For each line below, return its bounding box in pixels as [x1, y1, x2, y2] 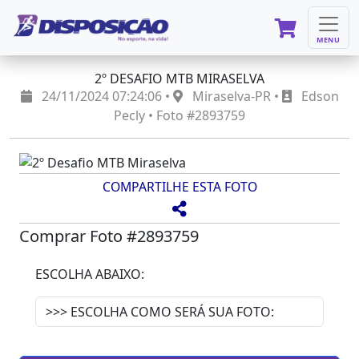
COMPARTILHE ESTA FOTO [102, 177, 257, 196]
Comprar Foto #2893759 [19, 225, 199, 248]
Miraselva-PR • [188, 87, 282, 105]
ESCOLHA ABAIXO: [35, 265, 144, 284]
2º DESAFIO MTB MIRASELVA [95, 70, 264, 87]
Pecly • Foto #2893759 [114, 107, 245, 124]
